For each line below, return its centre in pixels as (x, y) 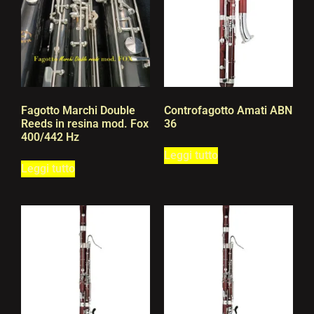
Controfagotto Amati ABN (228, 110)
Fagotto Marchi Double (78, 110)
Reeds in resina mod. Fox (85, 123)
